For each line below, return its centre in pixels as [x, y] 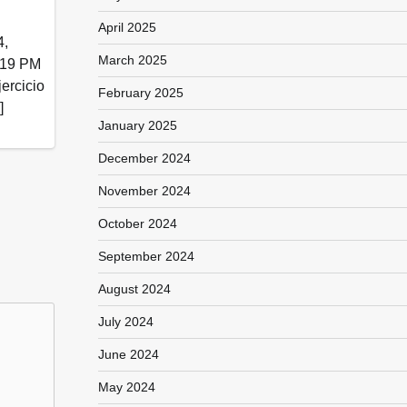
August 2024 [134, 289]
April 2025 [127, 27]
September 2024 [146, 256]
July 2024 [125, 322]
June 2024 [128, 354]
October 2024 [137, 223]
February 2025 [140, 93]
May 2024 [126, 387]
